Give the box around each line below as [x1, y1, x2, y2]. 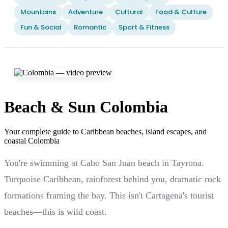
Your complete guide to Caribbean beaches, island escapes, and [4, 127, 207, 136]
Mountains [20, 7, 56, 17]
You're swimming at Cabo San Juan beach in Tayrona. [4, 158, 204, 168]
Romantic [74, 22, 106, 32]
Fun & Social [20, 22, 62, 32]
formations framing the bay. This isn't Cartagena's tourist [4, 190, 214, 201]
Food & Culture [155, 7, 207, 17]
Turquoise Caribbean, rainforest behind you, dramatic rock [4, 174, 221, 185]
